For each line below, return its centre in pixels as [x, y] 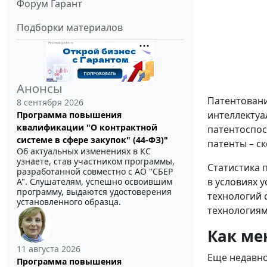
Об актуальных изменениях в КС [84, 151]
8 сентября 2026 [50, 103]
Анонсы [40, 89]
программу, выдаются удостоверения [94, 192]
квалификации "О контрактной [87, 128]
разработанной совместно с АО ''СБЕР [95, 172]
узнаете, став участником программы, [96, 162]
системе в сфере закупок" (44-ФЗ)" [92, 140]
